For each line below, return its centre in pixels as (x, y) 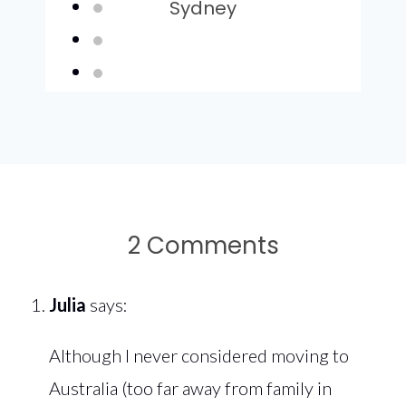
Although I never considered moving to (199, 355)
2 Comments (203, 245)
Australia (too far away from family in (190, 387)
